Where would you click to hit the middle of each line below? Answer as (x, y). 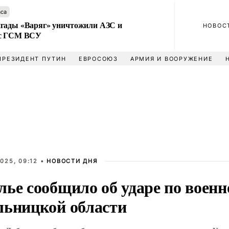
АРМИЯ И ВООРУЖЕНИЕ (171, 59)
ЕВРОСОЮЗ (98, 59)
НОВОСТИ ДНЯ (72, 161)
